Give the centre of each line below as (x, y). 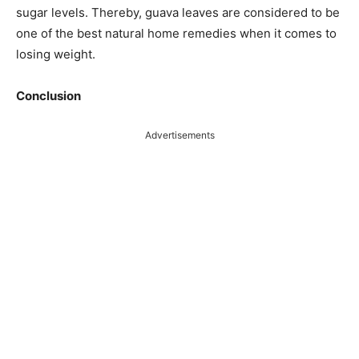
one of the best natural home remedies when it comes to (176, 33)
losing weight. (56, 54)
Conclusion (48, 95)
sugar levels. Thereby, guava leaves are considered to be (178, 12)
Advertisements (179, 135)
